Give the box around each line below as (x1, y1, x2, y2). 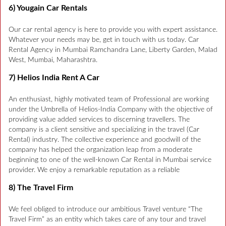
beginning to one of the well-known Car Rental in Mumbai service (9, 156, 211, 163)
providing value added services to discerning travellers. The (9, 116, 190, 123)
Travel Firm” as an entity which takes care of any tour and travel (9, 215, 206, 223)
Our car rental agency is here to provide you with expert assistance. (9, 26, 217, 33)
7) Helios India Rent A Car (9, 73, 99, 82)
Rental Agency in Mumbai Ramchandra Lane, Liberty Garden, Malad (9, 46, 217, 53)
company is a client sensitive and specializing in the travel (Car (9, 126, 199, 133)
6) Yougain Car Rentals (9, 4, 87, 12)
